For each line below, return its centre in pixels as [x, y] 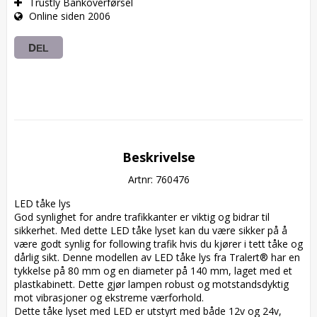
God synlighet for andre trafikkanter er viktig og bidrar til [142, 217]
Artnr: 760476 [158, 179]
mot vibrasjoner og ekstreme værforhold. [112, 297]
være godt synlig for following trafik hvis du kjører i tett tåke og [158, 243]
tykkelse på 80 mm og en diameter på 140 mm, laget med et [153, 270]
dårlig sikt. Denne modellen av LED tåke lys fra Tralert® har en [157, 257]
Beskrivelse [158, 157]
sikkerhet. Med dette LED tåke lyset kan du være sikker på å [151, 230]
